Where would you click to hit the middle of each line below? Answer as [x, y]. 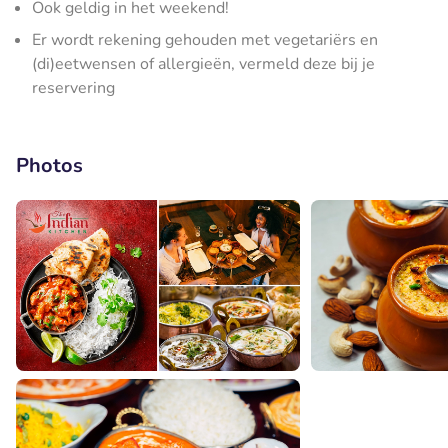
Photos [49, 165]
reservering [73, 88]
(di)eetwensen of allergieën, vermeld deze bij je [203, 64]
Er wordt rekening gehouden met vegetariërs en [205, 40]
